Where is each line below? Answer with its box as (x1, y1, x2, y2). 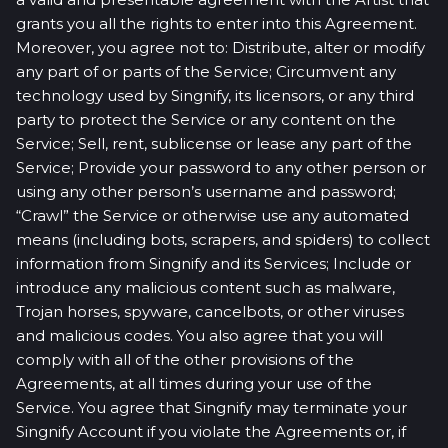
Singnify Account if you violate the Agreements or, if (16, 422, 406, 441)
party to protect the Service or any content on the (16, 110, 396, 129)
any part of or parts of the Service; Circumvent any (16, 62, 396, 81)
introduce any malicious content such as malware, (16, 278, 395, 297)
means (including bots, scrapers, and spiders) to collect (16, 230, 430, 249)
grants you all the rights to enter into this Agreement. (16, 14, 417, 33)
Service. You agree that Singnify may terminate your (16, 398, 407, 417)
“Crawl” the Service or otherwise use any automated (16, 206, 409, 225)
